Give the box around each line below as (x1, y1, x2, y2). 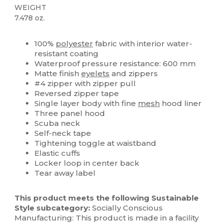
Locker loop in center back (34, 158, 140, 168)
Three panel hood (34, 109, 106, 118)
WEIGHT (14, 3, 47, 12)
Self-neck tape (34, 128, 92, 138)
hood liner (160, 99, 202, 109)
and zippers (110, 69, 158, 79)
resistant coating (34, 49, 99, 59)
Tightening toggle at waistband (34, 138, 157, 148)
